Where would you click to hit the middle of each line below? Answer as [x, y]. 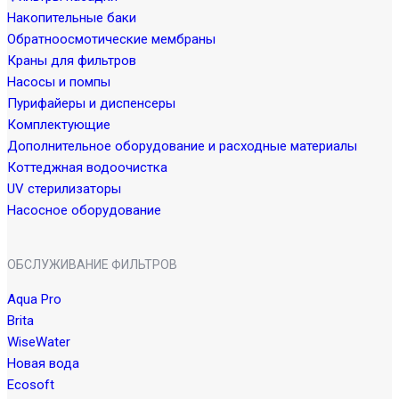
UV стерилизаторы [64, 189]
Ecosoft [31, 385]
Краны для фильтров [72, 61]
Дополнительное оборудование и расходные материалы [182, 146]
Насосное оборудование [84, 210]
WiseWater [39, 342]
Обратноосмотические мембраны [111, 39]
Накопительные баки [72, 18]
